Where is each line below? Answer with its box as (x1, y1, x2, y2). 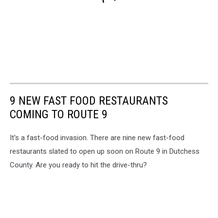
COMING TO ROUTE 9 (10, 107, 108, 121)
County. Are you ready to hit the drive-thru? (10, 160, 147, 169)
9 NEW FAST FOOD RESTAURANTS (10, 93, 168, 108)
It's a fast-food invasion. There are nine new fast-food (10, 133, 184, 142)
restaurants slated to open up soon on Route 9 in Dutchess (10, 146, 200, 156)
